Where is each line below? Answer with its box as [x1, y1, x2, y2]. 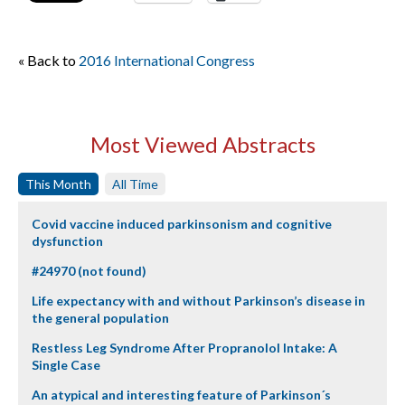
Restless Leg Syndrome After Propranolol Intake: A [32, 340, 337, 355]
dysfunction [32, 233, 103, 249]
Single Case [32, 357, 100, 372]
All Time [112, 176, 158, 192]
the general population [32, 310, 169, 325]
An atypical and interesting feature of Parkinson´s [32, 387, 331, 402]
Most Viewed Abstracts [89, 131, 316, 157]
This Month [25, 176, 91, 192]
